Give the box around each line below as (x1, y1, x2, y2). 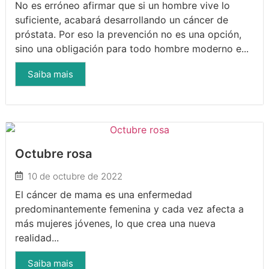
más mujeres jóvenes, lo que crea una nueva (15, 217, 216, 229)
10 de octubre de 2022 (28, 170, 122, 182)
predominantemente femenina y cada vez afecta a (15, 202, 244, 215)
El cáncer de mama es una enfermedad (15, 188, 192, 201)
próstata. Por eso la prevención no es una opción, (15, 28, 241, 40)
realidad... (15, 231, 59, 244)
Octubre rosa (15, 146, 92, 161)
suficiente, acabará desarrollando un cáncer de (15, 13, 228, 26)
